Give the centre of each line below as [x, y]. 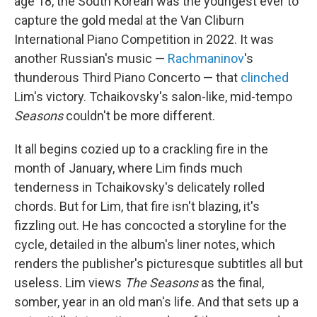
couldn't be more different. [139, 116]
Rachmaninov [206, 58]
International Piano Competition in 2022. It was [144, 39]
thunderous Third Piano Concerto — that [127, 77]
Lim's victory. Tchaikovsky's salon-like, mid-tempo [153, 97]
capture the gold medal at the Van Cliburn [129, 20]
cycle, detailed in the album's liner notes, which [145, 244]
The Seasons [161, 283]
